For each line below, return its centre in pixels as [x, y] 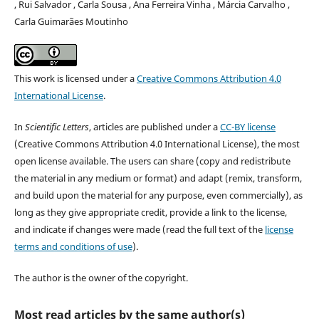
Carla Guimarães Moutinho [71, 21]
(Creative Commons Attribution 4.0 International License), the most [157, 143]
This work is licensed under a [75, 78]
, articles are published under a [154, 126]
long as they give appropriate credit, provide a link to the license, [150, 212]
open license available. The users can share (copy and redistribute [152, 161]
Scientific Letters [57, 126]
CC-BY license [247, 126]
